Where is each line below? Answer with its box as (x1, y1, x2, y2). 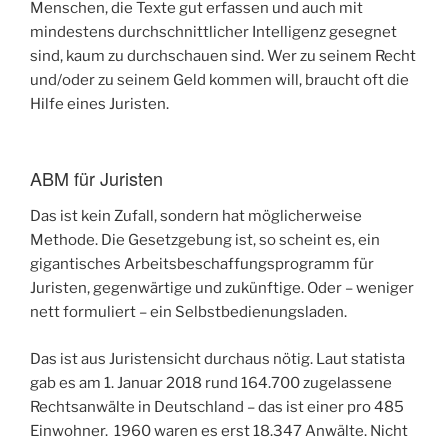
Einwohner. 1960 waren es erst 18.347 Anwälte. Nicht (30, 421, 408, 440)
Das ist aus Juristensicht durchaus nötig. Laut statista (30, 349, 405, 368)
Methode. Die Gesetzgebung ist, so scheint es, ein (30, 231, 380, 250)
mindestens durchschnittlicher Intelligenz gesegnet (30, 23, 397, 42)
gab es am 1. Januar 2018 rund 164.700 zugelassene (30, 373, 392, 392)
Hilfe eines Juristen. (30, 95, 169, 114)
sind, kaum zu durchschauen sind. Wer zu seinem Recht (30, 47, 416, 66)
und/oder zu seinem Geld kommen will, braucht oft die (30, 71, 409, 90)
